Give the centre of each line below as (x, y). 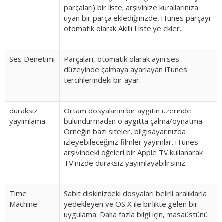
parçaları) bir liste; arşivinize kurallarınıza (131, 7)
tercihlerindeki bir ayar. (102, 80)
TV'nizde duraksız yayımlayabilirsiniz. (125, 163)
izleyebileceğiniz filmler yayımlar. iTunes (131, 142)
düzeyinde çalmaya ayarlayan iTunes (126, 69)
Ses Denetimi (32, 59)
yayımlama (27, 121)
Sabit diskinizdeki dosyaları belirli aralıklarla (135, 193)
